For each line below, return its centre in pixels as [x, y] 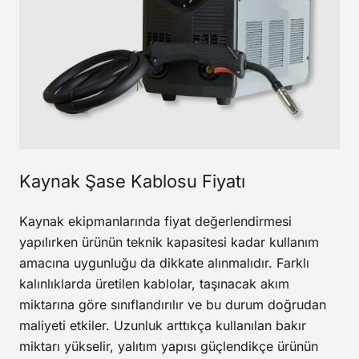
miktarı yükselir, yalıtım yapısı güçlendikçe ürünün [169, 347]
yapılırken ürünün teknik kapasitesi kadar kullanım [169, 242]
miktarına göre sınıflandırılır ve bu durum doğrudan [173, 305]
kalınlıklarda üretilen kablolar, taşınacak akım [154, 284]
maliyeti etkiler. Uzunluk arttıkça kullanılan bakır [163, 326]
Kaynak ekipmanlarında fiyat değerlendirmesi [155, 222]
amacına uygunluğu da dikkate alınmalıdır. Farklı [164, 263]
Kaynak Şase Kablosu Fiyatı [132, 182]
